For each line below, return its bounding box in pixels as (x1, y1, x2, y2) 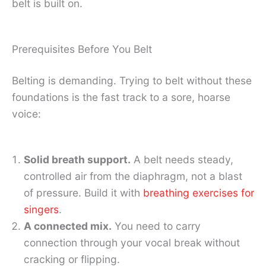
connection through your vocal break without (24, 236, 240, 249)
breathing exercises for (143, 186, 254, 199)
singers (24, 203, 59, 216)
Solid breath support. (24, 153, 131, 166)
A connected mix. (24, 220, 112, 233)
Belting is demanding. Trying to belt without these (12, 74, 252, 87)
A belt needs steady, (131, 153, 233, 166)
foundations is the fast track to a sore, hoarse (12, 91, 230, 104)
